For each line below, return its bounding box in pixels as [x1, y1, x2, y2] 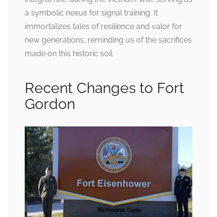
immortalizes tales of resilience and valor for [25, 22, 182, 31]
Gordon [25, 95, 75, 113]
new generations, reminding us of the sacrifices [25, 35, 192, 45]
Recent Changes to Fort [25, 79, 184, 97]
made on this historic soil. [25, 49, 114, 59]
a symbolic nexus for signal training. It [25, 8, 158, 18]
